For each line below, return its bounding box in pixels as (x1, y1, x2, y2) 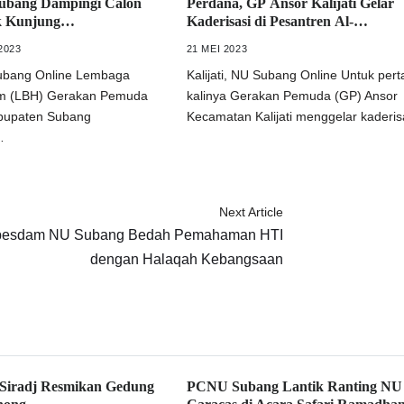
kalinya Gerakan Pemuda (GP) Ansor (186, 88, 398, 103)
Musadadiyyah (186, 32, 278, 47)
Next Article (219, 205, 284, 219)
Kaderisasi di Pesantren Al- (186, 14, 353, 29)
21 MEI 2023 (186, 43, 248, 54)
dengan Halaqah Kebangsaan (90, 252, 284, 267)
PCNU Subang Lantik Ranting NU (186, 379, 402, 394)
